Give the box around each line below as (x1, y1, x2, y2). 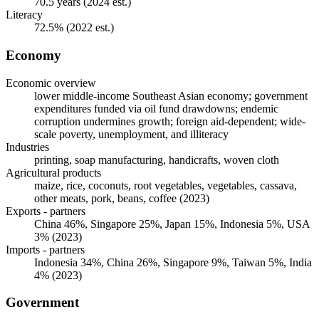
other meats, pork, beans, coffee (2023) (34, 192, 209, 204)
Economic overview (6, 76, 96, 89)
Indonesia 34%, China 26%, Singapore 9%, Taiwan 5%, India (34, 256, 312, 268)
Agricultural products (6, 166, 101, 179)
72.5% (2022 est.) (34, 21, 114, 34)
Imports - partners (6, 243, 85, 256)
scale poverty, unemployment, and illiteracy (34, 127, 229, 140)
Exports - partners (6, 204, 85, 217)
